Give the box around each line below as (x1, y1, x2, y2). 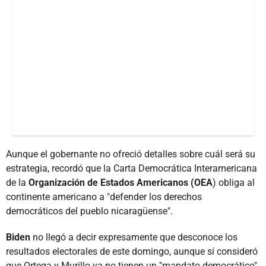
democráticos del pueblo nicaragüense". (6, 205, 173, 217)
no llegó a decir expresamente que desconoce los (33, 231, 237, 243)
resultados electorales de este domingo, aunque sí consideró (6, 245, 258, 257)
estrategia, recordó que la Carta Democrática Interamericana (6, 162, 257, 174)
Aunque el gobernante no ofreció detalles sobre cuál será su (6, 148, 255, 160)
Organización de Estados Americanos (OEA (26, 176, 213, 188)
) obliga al (213, 176, 255, 188)
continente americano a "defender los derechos (6, 191, 202, 202)
